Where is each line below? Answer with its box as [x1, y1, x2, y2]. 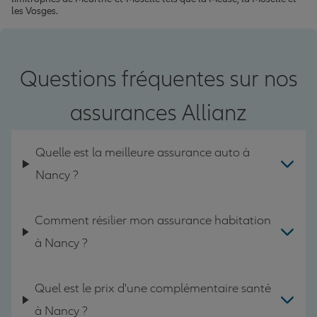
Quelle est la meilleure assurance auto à [35, 144, 250, 160]
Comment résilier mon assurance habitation [35, 212, 272, 228]
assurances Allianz [70, 99, 247, 127]
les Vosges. [11, 4, 58, 17]
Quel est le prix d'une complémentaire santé [35, 280, 272, 296]
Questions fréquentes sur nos [19, 65, 298, 93]
